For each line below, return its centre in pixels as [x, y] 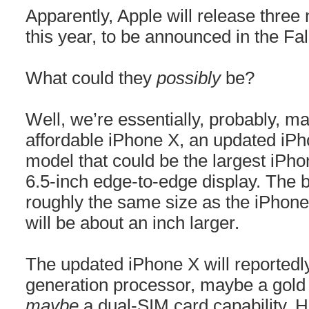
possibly [189, 78]
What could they [91, 78]
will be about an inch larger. [132, 223]
